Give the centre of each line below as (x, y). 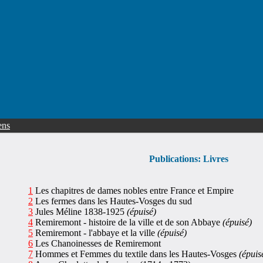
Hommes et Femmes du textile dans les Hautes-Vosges (136, 254)
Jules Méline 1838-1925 (80, 212)
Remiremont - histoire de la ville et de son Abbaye (128, 222)
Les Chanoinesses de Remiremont (97, 243)
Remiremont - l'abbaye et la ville (95, 233)
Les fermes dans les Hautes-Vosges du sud (112, 201)
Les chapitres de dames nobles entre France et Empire (133, 190)
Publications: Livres (188, 159)
